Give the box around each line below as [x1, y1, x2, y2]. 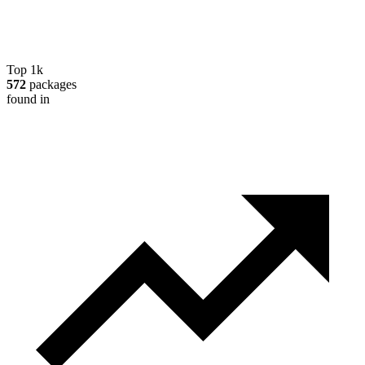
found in [7, 91, 50, 106]
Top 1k [7, 62, 43, 77]
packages [26, 77, 77, 91]
